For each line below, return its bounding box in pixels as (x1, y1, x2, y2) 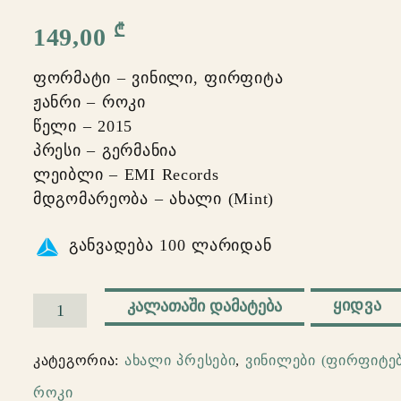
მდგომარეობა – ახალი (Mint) (33, 190, 274, 209)
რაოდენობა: (32, 300, 135, 319)
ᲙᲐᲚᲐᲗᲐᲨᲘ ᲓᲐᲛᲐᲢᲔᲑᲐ (127, 297, 282, 316)
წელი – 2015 (33, 117, 133, 136)
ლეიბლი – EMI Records (33, 166, 219, 184)
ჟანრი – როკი (33, 93, 146, 112)
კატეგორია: (33, 353, 124, 369)
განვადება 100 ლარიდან (69, 236, 272, 255)
